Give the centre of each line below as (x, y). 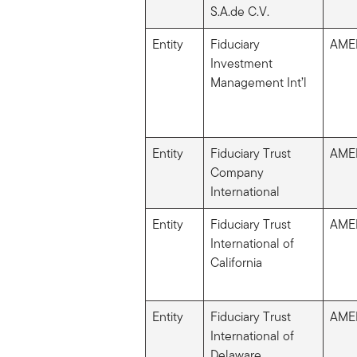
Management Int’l (258, 82)
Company (237, 172)
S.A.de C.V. (239, 11)
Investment (241, 63)
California (236, 262)
